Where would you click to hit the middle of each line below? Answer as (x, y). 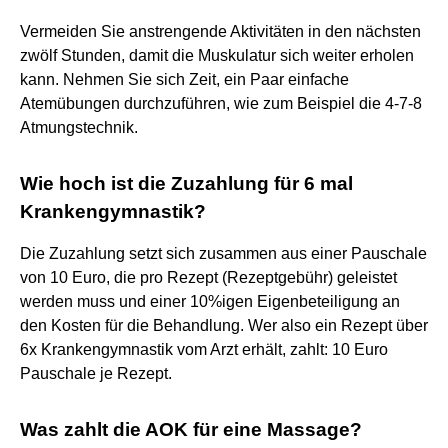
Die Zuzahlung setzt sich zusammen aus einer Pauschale (223, 253)
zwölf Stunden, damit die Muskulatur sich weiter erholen (217, 55)
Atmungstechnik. (79, 127)
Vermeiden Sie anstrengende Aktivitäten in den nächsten (220, 31)
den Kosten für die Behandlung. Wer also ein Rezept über (224, 325)
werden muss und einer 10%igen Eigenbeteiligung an (210, 301)
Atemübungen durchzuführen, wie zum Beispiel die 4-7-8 (221, 103)
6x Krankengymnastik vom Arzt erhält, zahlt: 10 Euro (204, 349)
